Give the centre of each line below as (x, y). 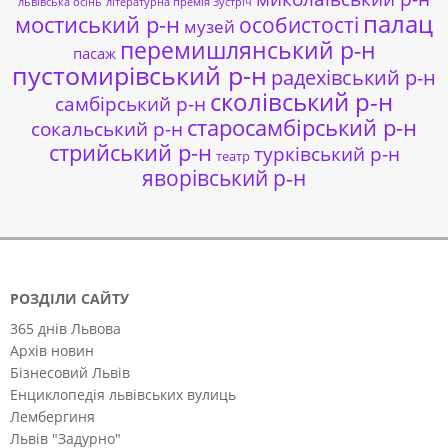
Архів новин (52, 350)
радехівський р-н (353, 77)
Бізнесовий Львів (70, 372)
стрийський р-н (130, 152)
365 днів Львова (65, 328)
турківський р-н (326, 153)
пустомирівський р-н (139, 75)
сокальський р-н (107, 128)
